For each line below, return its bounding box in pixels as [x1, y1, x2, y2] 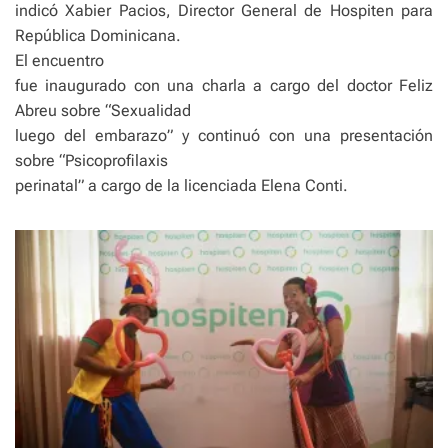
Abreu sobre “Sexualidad [15, 101, 191, 120]
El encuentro [15, 51, 104, 70]
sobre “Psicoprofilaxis [15, 151, 168, 170]
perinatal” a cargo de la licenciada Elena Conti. [15, 176, 348, 195]
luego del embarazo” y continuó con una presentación [15, 126, 433, 145]
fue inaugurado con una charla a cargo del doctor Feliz [15, 76, 433, 95]
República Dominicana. [15, 26, 181, 45]
